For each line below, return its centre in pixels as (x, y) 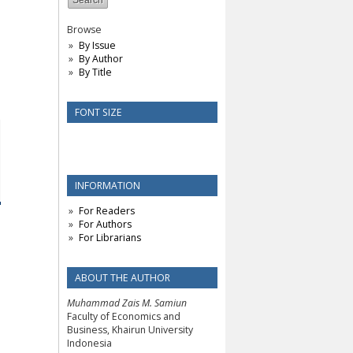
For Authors (105, 224)
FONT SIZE (98, 113)
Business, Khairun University (130, 329)
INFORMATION (108, 185)
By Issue (97, 46)
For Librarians (110, 237)
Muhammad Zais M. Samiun (127, 303)
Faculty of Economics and (124, 316)
